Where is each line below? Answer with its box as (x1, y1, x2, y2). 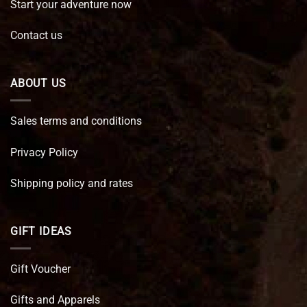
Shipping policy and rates (10, 177, 133, 191)
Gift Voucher (10, 262, 71, 275)
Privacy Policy (10, 145, 78, 159)
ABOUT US (10, 77, 66, 90)
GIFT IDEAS (10, 225, 72, 238)
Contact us (10, 29, 62, 42)
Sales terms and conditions (10, 114, 142, 127)
